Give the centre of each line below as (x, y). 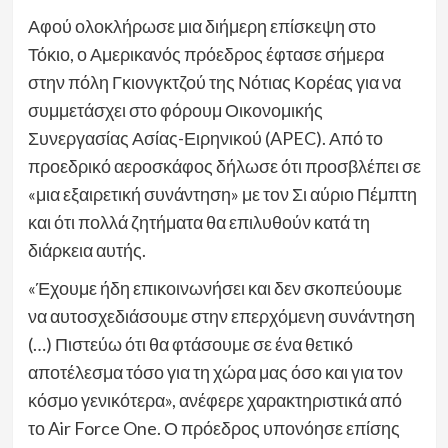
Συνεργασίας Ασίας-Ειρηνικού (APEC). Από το (205, 138)
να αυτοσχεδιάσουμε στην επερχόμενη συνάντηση (221, 316)
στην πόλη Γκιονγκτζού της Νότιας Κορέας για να (214, 82)
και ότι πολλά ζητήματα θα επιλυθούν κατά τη (198, 222)
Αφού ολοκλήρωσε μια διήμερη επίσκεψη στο (201, 26)
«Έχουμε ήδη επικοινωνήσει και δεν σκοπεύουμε (214, 288)
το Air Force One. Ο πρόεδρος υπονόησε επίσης (213, 428)
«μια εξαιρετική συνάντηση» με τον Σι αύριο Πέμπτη (222, 194)
